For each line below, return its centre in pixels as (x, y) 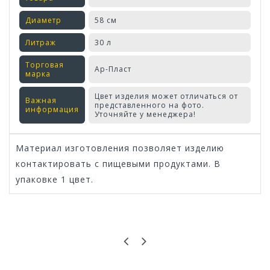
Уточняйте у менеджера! (145, 115)
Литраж (41, 43)
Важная (41, 101)
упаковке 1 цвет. (55, 180)
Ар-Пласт (113, 69)
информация (52, 110)
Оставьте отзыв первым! (135, 223)
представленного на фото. (149, 105)
